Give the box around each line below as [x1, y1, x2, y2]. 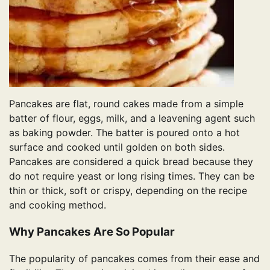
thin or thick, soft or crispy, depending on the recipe [9, 184, 247, 196]
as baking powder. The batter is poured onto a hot [9, 126, 240, 139]
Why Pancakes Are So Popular [9, 224, 175, 239]
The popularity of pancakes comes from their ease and [9, 253, 260, 265]
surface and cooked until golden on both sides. [9, 140, 225, 153]
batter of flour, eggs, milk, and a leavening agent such [9, 111, 255, 124]
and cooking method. [9, 198, 106, 211]
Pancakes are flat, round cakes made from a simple [9, 97, 243, 110]
